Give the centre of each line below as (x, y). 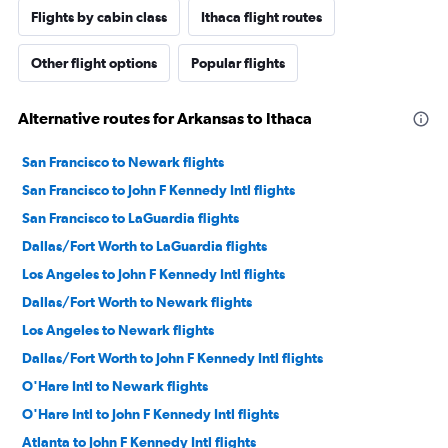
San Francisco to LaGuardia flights (130, 218)
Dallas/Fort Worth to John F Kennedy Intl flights (172, 358)
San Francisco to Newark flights (123, 162)
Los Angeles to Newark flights (118, 330)
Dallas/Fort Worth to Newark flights (137, 302)
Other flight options (94, 63)
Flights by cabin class (99, 17)
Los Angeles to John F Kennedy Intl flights (153, 274)
